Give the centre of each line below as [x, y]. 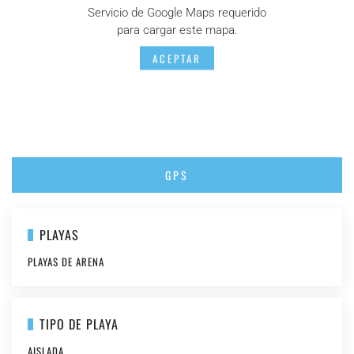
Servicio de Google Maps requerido [177, 12]
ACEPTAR [177, 58]
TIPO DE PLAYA [79, 324]
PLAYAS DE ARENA [66, 262]
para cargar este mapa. [177, 30]
